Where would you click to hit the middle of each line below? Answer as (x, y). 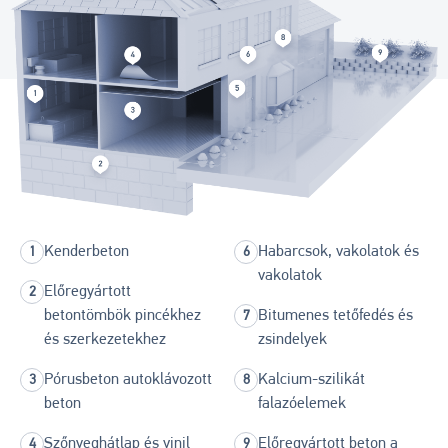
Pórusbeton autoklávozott (128, 379)
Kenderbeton (86, 251)
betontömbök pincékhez (122, 315)
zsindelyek (292, 339)
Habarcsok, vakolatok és (338, 251)
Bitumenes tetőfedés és (335, 315)
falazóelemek (302, 403)
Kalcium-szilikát (311, 379)
